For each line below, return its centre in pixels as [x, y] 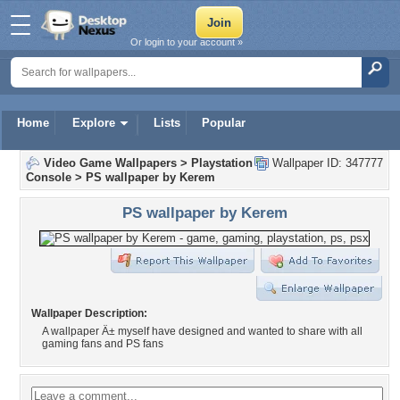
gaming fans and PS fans [103, 344]
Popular [224, 123]
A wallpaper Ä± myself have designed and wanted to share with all [202, 331]
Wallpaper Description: [89, 313]
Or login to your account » [187, 42]
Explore [94, 123]
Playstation [222, 163]
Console [49, 177]
